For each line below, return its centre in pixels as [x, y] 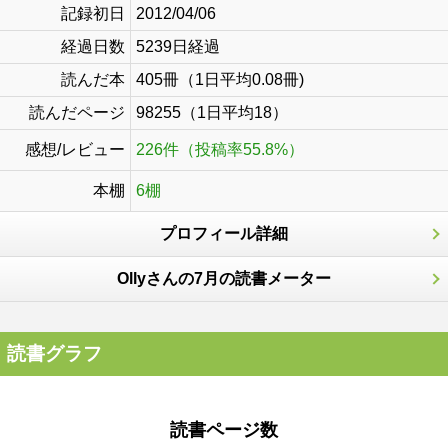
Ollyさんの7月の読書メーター [224, 278]
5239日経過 [178, 46]
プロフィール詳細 [224, 233]
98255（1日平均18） [212, 112]
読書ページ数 [224, 430]
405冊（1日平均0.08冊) [220, 79]
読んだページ [77, 112]
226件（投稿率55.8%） [220, 149]
